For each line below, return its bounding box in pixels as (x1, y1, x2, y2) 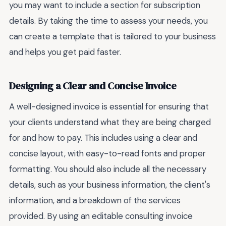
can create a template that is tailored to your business (9, 31, 216, 42)
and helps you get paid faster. (9, 46, 121, 58)
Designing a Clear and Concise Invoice (9, 79, 177, 93)
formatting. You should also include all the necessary (9, 163, 206, 175)
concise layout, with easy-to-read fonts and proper (9, 148, 206, 159)
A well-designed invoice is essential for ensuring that (9, 101, 209, 112)
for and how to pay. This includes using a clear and (9, 132, 197, 144)
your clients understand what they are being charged (9, 117, 211, 128)
